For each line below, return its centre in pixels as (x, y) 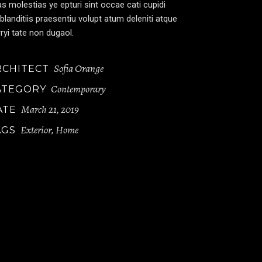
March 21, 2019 (50, 109)
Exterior (36, 130)
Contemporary (79, 89)
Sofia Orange (79, 68)
